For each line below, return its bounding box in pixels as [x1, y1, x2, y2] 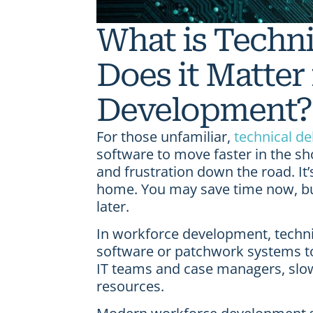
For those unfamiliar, [96, 126, 234, 146]
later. [96, 196, 129, 216]
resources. [96, 277, 164, 296]
